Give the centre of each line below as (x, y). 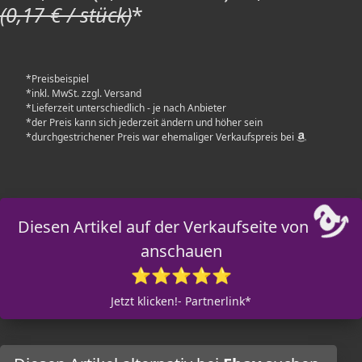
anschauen (181, 251)
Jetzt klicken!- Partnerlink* (181, 301)
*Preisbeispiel (57, 79)
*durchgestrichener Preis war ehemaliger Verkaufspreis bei (161, 137)
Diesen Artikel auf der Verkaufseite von (165, 227)
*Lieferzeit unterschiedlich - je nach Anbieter (126, 108)
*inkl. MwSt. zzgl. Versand (84, 93)
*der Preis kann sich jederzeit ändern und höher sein (144, 122)
